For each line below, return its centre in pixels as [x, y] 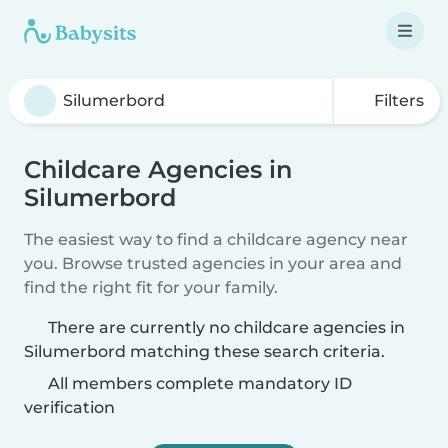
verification [69, 407]
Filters [397, 100]
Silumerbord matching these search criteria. [204, 351]
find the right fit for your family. [151, 287]
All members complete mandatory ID [198, 383]
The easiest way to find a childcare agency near [216, 239]
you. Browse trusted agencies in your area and [213, 263]
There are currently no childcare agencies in [226, 327]
